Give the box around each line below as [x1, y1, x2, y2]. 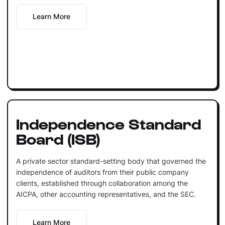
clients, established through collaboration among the [16, 178, 188, 187]
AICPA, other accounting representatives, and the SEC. [16, 189, 196, 198]
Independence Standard [16, 114, 201, 132]
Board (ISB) [16, 129, 100, 147]
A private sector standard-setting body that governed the [16, 156, 206, 165]
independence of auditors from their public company [16, 167, 189, 176]
